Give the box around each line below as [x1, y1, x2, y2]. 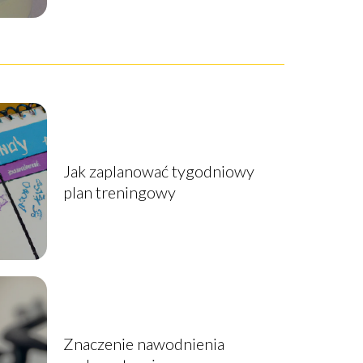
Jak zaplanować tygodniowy [62, 160, 254, 181]
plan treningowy [62, 181, 176, 202]
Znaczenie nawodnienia [62, 334, 224, 354]
